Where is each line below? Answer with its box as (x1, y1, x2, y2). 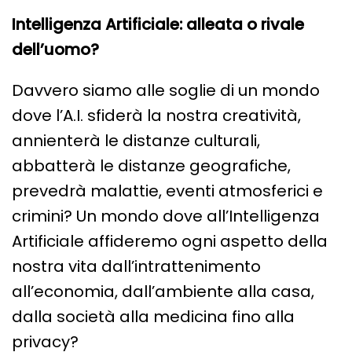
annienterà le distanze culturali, (12, 130, 260, 152)
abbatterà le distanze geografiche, (12, 155, 291, 178)
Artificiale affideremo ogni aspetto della (12, 230, 328, 253)
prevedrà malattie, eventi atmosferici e (12, 180, 323, 203)
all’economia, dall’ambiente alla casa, (12, 280, 314, 303)
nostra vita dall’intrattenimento (12, 255, 261, 278)
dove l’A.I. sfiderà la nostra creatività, (12, 104, 301, 127)
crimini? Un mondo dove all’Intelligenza (12, 205, 320, 228)
